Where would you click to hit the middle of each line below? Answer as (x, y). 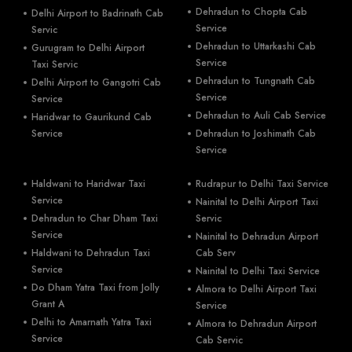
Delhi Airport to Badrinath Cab (97, 13)
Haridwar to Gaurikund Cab (92, 117)
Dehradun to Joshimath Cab (256, 134)
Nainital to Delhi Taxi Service (258, 271)
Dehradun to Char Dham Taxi (95, 218)
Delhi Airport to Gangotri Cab (96, 82)
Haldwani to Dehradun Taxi (91, 253)
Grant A (48, 304)
